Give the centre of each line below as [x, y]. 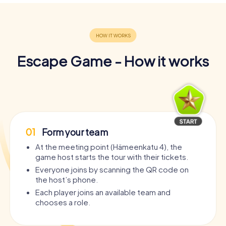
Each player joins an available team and [103, 192]
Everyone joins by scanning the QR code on [112, 169]
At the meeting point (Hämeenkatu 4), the [109, 146]
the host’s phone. [67, 179]
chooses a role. [63, 202]
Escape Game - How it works [113, 61]
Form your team [74, 132]
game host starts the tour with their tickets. [112, 156]
